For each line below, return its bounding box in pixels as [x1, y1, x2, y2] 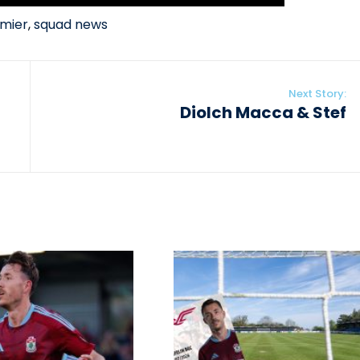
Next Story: [288, 86, 346, 102]
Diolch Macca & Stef [179, 101, 346, 125]
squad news [34, 15, 108, 35]
